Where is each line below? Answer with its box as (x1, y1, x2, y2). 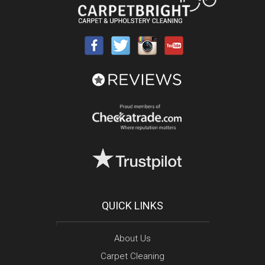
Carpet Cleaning (101, 251, 164, 262)
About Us (114, 232, 151, 244)
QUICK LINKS (102, 199, 163, 212)
